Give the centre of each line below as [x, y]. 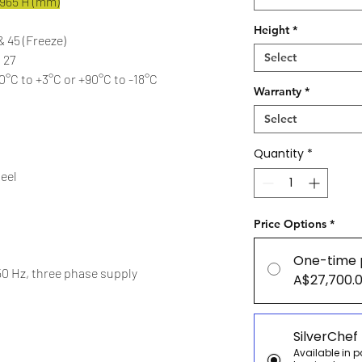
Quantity [279, 154]
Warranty [278, 92]
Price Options [290, 224]
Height [271, 30]
